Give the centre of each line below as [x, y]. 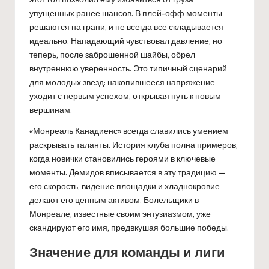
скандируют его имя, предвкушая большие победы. [129, 227]
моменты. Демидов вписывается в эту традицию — [128, 172]
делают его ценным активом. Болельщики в [114, 200]
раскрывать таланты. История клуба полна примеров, [134, 144]
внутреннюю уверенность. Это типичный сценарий [128, 68]
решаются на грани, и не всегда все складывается [126, 27]
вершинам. [51, 110]
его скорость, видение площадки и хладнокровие [125, 186]
